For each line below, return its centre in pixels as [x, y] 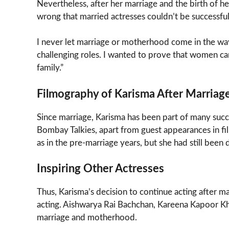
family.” [50, 68]
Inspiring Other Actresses [100, 169]
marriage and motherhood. [87, 218]
